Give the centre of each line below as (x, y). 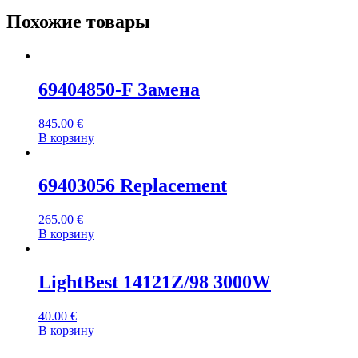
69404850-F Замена (119, 89)
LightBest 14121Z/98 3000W (155, 282)
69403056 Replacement (133, 186)
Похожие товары (78, 21)
